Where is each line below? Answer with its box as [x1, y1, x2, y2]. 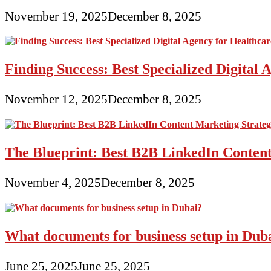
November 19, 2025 [5, 8, 108, 23]
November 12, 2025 [5, 92, 108, 106]
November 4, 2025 [5, 175, 101, 190]
